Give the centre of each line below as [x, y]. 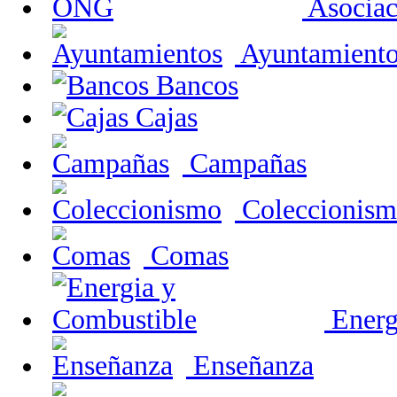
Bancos [194, 86]
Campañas [245, 163]
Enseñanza [250, 366]
